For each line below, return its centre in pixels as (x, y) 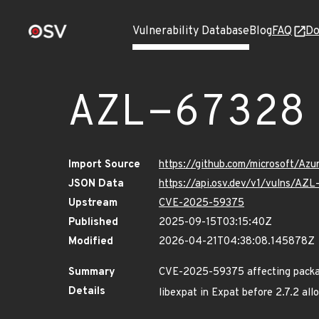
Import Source (104, 165)
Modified (91, 242)
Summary (92, 272)
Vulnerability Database (191, 31)
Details (87, 292)
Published (93, 223)
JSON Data (96, 184)
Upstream (93, 203)
